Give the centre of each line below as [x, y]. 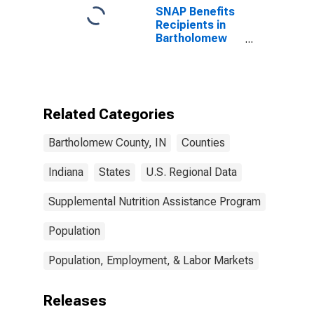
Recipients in [191, 25]
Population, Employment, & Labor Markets [151, 260]
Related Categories [109, 114]
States [115, 172]
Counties [203, 143]
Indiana [66, 172]
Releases [75, 301]
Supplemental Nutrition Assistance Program [155, 202]
